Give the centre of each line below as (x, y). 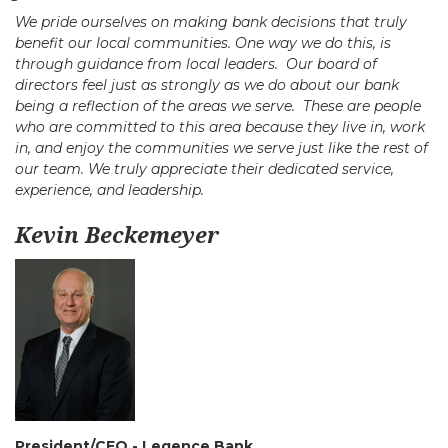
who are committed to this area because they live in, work (220, 127)
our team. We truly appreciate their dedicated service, (204, 169)
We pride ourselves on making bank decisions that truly (211, 22)
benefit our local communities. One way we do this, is (203, 43)
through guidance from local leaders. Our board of (196, 64)
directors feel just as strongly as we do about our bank (207, 85)
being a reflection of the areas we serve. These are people (218, 106)
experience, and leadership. (109, 190)
